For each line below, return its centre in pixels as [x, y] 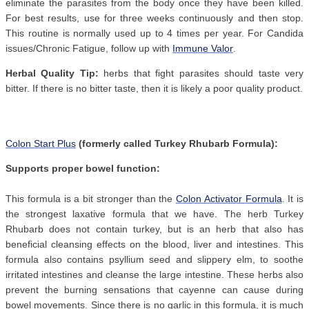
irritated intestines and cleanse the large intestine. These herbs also [154, 275]
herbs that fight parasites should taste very [201, 73]
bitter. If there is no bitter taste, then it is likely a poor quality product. [154, 89]
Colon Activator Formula [229, 199]
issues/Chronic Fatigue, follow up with [89, 49]
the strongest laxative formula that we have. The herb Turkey [154, 214]
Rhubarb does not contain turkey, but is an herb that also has [154, 229]
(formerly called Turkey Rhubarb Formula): [177, 144]
